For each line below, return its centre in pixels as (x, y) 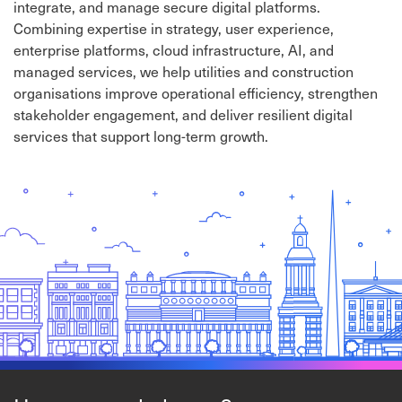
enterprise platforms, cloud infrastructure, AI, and (174, 50)
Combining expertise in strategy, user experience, (174, 28)
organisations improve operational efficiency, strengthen (196, 93)
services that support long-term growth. (141, 136)
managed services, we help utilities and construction (184, 71)
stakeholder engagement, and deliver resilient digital (183, 114)
